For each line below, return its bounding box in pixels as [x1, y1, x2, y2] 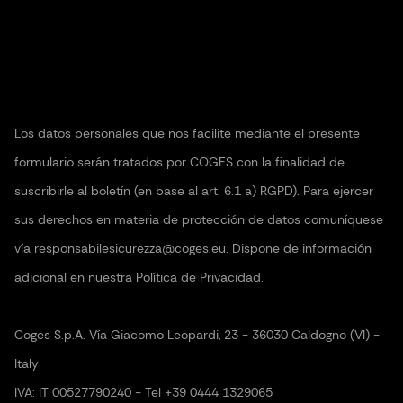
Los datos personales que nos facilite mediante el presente [14, 124, 360, 141]
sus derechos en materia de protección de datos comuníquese [14, 210, 383, 228]
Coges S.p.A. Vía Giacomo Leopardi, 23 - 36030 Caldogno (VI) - [14, 326, 380, 343]
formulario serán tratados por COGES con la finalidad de [14, 153, 345, 170]
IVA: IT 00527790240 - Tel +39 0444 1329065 [14, 383, 273, 400]
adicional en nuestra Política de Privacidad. [14, 268, 264, 285]
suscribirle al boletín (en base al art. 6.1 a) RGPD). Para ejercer [14, 182, 373, 199]
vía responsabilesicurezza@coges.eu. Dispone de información [14, 239, 372, 256]
